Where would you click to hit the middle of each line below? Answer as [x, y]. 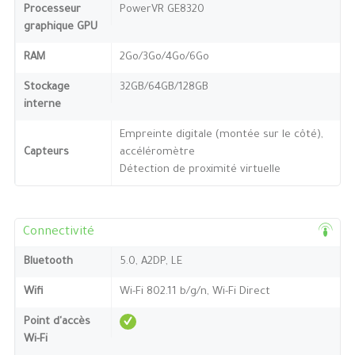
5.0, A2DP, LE [151, 261]
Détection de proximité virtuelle [200, 170]
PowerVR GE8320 [162, 10]
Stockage [46, 87]
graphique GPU [60, 27]
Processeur [52, 10]
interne [42, 105]
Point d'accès [57, 322]
